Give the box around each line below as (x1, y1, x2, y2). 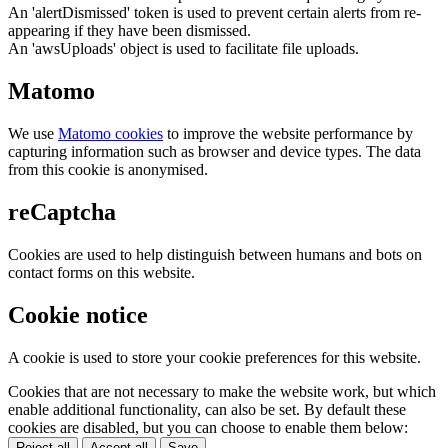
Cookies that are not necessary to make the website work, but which (8, 382, 436, 400)
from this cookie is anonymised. (8, 161, 208, 179)
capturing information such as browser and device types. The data (8, 143, 421, 161)
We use (8, 125, 58, 143)
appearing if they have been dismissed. (8, 22, 251, 40)
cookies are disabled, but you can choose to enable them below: (8, 418, 408, 436)
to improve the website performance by (163, 125, 413, 143)
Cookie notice (8, 301, 148, 328)
